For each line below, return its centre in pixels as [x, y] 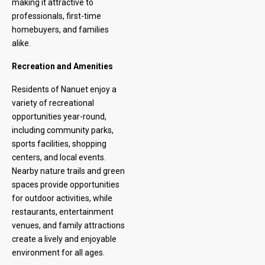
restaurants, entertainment [63, 212]
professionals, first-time [56, 16]
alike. [21, 43]
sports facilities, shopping [59, 144]
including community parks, [63, 130]
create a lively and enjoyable [64, 239]
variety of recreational [53, 103]
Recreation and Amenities [62, 66]
